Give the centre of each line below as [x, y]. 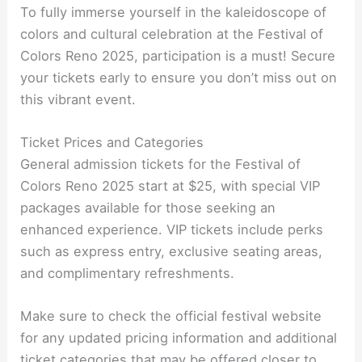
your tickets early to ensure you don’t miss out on [179, 77]
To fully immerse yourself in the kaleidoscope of [174, 12]
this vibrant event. [78, 99]
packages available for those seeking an [148, 208]
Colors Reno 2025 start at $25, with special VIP [170, 186]
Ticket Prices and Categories [112, 143]
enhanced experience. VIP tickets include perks [172, 230]
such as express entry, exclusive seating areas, [172, 252]
